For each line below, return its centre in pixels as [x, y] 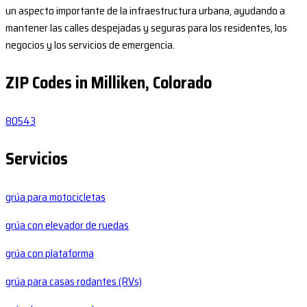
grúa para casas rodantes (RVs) [74, 282]
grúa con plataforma [50, 254]
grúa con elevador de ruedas [67, 225]
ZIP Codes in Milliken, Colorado [109, 83]
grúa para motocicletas [56, 197]
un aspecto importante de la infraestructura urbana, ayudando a [145, 11]
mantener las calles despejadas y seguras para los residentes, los [146, 28]
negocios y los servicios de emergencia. [90, 45]
